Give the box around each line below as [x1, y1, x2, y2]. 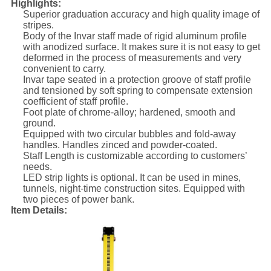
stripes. [22, 20, 54, 31]
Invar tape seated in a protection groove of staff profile [22, 74, 251, 85]
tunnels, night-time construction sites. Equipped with [22, 183, 245, 194]
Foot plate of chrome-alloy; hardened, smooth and [22, 107, 235, 118]
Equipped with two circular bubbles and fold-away [22, 129, 236, 140]
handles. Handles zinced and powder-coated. [22, 140, 217, 151]
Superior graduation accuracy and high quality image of [22, 9, 260, 20]
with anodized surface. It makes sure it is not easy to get [22, 42, 260, 53]
